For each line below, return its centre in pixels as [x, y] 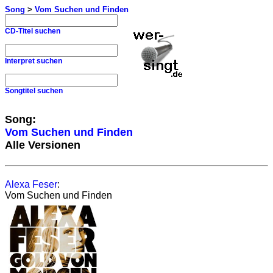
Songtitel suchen [34, 91]
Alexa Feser [31, 184]
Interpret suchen [34, 61]
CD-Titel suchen [33, 31]
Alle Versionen [43, 145]
